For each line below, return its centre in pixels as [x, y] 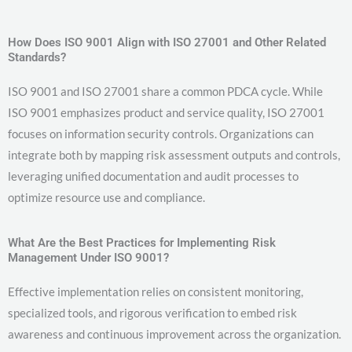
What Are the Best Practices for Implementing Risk [142, 242]
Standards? [37, 57]
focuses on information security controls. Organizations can [161, 133]
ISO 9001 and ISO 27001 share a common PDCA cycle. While [165, 91]
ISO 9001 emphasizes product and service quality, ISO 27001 [166, 112]
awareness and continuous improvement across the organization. [174, 334]
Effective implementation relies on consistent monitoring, [156, 291]
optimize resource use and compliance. [106, 197]
